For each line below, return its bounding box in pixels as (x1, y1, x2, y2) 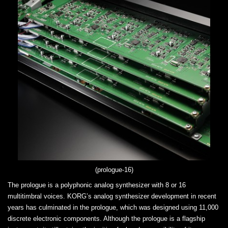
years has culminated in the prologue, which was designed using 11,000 (8, 203, 218, 211)
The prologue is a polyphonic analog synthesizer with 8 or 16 (8, 181, 186, 189)
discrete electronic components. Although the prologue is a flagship (8, 214, 205, 222)
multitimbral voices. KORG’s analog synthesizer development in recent (8, 192, 216, 200)
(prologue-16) (95, 165, 133, 174)
